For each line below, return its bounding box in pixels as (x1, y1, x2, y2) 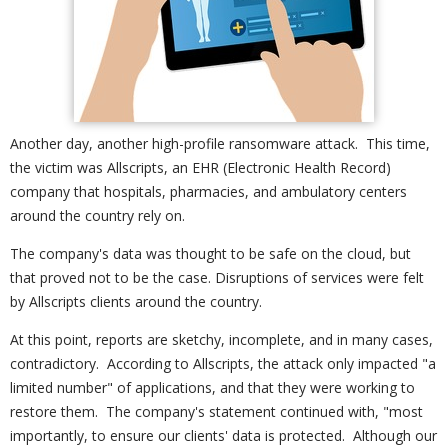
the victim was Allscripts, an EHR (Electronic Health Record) (10, 158, 391, 177)
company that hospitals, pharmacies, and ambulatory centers (10, 182, 407, 201)
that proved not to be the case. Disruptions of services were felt (10, 268, 424, 287)
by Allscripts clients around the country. (10, 292, 262, 311)
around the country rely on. (10, 206, 185, 225)
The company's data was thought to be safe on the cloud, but (10, 244, 411, 263)
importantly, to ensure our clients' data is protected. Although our (10, 426, 437, 445)
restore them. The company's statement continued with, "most (10, 402, 423, 421)
